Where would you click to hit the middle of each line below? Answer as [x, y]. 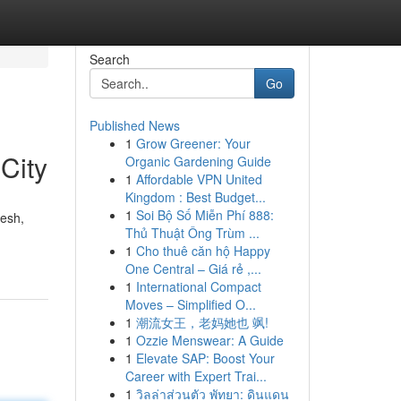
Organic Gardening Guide [198, 161]
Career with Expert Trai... [196, 376]
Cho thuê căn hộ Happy [203, 251]
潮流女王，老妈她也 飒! [202, 322]
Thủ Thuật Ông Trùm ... [192, 233]
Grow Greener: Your [193, 143]
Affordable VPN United [199, 179]
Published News [134, 125]
